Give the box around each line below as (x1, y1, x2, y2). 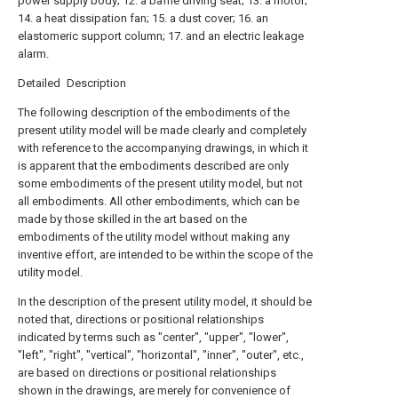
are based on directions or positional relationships (18, 366, 276, 379)
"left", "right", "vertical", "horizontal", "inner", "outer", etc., (18, 348, 304, 362)
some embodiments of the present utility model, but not (18, 177, 303, 190)
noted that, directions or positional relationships (18, 313, 264, 326)
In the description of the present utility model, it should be (18, 295, 312, 308)
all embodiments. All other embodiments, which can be (18, 195, 299, 208)
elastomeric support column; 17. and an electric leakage (18, 29, 304, 43)
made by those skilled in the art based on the (18, 212, 247, 226)
